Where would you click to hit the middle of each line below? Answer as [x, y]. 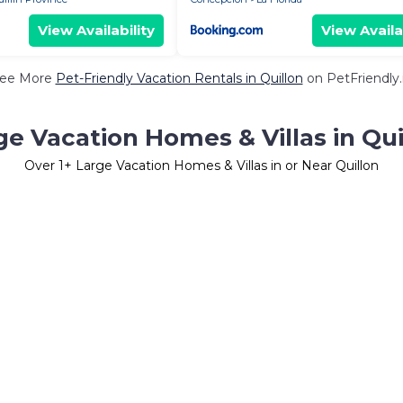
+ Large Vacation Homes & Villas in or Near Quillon [221, 166]
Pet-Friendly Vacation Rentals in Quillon [179, 78]
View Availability [96, 30]
